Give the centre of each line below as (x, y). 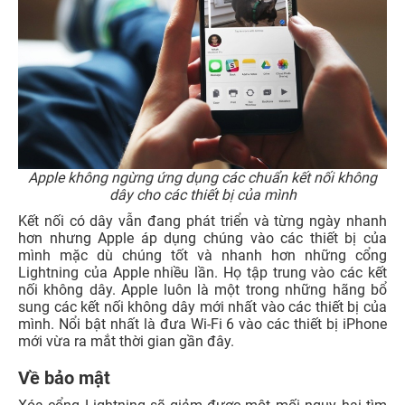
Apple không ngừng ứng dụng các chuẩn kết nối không (202, 177)
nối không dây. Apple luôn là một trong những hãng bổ (202, 289)
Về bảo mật (64, 377)
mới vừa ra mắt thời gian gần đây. (126, 341)
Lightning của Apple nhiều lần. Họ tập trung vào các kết (202, 272)
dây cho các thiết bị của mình (202, 194)
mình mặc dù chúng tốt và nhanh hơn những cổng (202, 255)
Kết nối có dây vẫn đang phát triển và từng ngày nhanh (202, 221)
